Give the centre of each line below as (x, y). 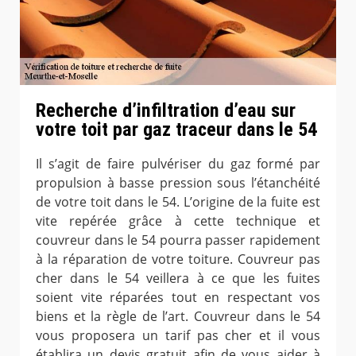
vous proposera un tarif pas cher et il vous (178, 336)
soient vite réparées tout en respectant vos (178, 298)
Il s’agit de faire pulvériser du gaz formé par (178, 164)
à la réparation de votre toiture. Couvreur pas (178, 259)
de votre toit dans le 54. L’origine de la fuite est (178, 202)
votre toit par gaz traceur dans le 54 (176, 129)
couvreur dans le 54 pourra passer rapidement (178, 240)
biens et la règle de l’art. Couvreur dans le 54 (178, 317)
